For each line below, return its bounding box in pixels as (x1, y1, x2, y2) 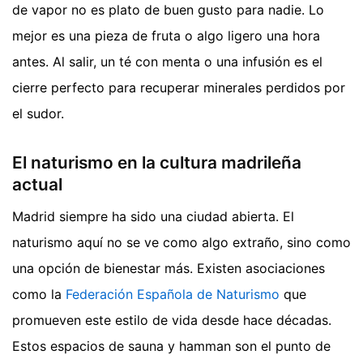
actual (12, 173, 62, 194)
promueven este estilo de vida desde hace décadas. (12, 312, 331, 329)
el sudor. (12, 105, 64, 122)
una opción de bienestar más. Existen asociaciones (12, 260, 325, 277)
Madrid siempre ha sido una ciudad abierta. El (12, 208, 294, 225)
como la (12, 286, 66, 303)
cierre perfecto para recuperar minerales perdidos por (12, 79, 345, 96)
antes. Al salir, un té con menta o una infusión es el (12, 53, 322, 70)
